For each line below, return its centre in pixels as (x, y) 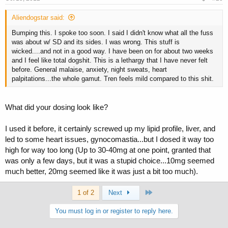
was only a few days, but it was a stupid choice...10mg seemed (110, 160)
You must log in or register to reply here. (114, 211)
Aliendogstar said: (38, 18)
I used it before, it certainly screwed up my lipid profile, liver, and (110, 128)
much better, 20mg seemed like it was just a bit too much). (102, 171)
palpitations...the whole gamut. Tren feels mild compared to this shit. (113, 79)
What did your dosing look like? (56, 107)
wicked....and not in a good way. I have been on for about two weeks (112, 51)
